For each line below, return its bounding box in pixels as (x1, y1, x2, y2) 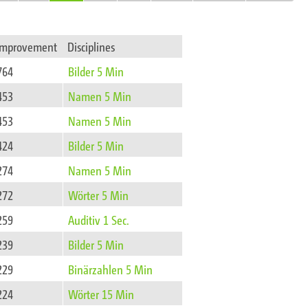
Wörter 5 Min (68, 187, 129, 203)
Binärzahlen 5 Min (68, 261, 153, 277)
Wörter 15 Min (68, 286, 135, 302)
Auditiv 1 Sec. (68, 212, 130, 228)
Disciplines (67, 38, 115, 54)
